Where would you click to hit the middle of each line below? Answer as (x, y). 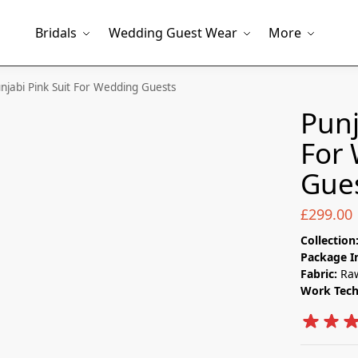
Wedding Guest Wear (173, 33)
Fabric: (319, 273)
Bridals (56, 33)
